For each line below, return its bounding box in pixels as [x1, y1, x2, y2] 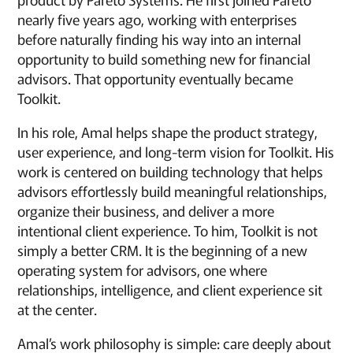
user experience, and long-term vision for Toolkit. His [17, 141, 335, 162]
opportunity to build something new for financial [17, 48, 311, 69]
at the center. [17, 299, 98, 319]
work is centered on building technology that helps [17, 161, 324, 181]
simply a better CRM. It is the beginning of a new [17, 240, 308, 260]
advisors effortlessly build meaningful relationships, [17, 180, 328, 201]
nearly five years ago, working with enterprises [17, 9, 298, 29]
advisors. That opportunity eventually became [17, 68, 294, 88]
